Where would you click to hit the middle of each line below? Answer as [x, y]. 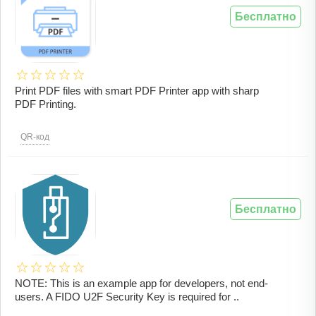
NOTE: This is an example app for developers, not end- [141, 284]
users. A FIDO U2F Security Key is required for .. [127, 297]
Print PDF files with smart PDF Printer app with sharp [137, 91]
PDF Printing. [45, 104]
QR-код [35, 137]
